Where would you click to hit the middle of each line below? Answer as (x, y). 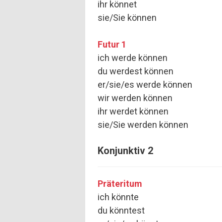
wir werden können (135, 98)
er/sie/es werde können (145, 85)
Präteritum (120, 184)
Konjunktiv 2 (125, 151)
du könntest (121, 211)
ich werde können (133, 58)
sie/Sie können (127, 18)
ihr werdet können (133, 111)
